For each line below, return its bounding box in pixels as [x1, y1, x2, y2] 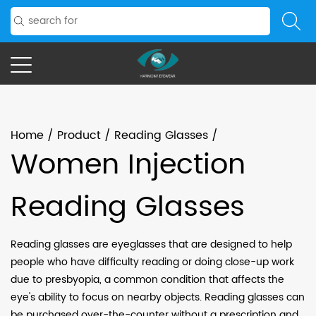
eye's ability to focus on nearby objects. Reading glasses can [11, 289, 305, 305]
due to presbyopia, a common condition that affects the [11, 272, 284, 288]
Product [57, 126, 101, 145]
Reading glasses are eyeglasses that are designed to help [11, 236, 292, 253]
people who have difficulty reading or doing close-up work [11, 254, 294, 270]
